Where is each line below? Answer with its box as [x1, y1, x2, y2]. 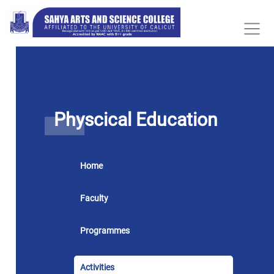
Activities [80, 262, 115, 272]
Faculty [80, 193, 109, 203]
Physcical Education [53, 108, 218, 130]
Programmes [80, 225, 130, 235]
